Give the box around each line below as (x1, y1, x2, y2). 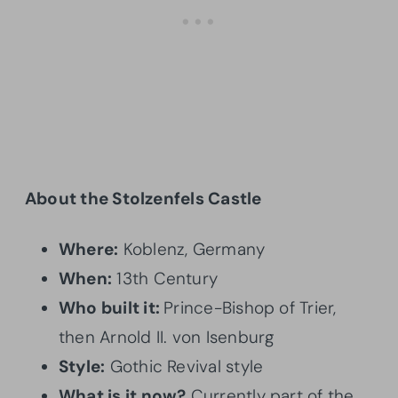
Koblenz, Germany (118, 237, 266, 260)
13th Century (112, 267, 219, 290)
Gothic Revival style (105, 354, 264, 378)
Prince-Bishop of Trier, (163, 296, 337, 319)
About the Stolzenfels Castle (25, 187, 262, 210)
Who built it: (59, 296, 164, 319)
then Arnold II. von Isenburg (59, 325, 275, 348)
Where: (59, 237, 119, 260)
